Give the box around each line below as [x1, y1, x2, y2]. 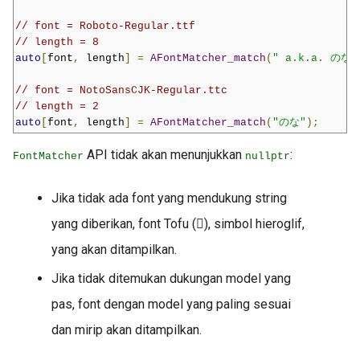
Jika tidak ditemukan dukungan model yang [51, 271, 291, 287]
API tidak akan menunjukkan [84, 147, 245, 163]
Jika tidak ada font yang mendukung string [51, 190, 287, 207]
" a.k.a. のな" [272, 52, 358, 65]
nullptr [245, 150, 290, 163]
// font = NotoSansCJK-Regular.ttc [15, 84, 227, 97]
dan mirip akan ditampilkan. [51, 322, 202, 338]
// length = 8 [15, 36, 99, 49]
